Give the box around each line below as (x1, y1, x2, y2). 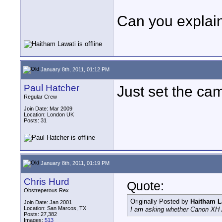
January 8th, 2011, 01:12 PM (39, 66, 110, 72)
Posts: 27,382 (24, 211, 57, 217)
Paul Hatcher (24, 83, 79, 93)
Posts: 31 (24, 117, 47, 123)
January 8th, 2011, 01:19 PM (39, 160, 110, 166)
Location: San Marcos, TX (24, 205, 86, 211)
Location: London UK (24, 111, 74, 117)
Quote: (127, 179, 164, 193)
